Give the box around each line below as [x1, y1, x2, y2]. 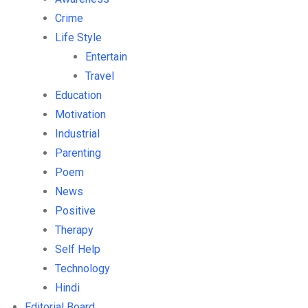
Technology [55, 262, 110, 276]
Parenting [55, 146, 101, 160]
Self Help [55, 243, 100, 256]
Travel [85, 69, 114, 83]
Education [55, 89, 102, 102]
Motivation [55, 108, 106, 122]
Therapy [55, 223, 93, 237]
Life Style [55, 31, 102, 45]
